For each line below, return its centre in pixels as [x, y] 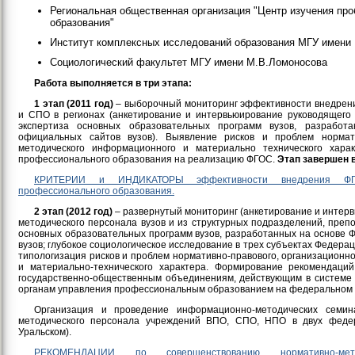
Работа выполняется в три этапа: [113, 84]
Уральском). [45, 332]
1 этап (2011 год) [74, 104]
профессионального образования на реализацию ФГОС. [148, 160]
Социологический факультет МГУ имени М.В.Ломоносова [189, 63]
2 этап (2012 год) [73, 212]
